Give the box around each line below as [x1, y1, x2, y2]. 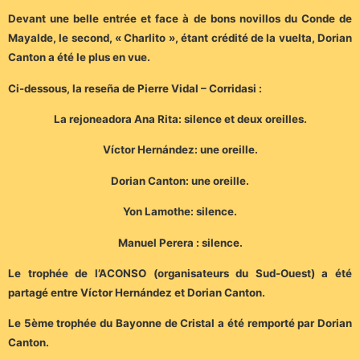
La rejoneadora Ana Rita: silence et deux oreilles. [53, 112, 307, 126]
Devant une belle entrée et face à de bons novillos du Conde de [8, 12, 352, 26]
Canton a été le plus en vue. [8, 51, 150, 64]
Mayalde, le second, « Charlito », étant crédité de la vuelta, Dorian [8, 31, 352, 45]
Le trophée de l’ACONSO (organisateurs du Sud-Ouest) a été [8, 266, 352, 280]
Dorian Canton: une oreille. [111, 174, 249, 187]
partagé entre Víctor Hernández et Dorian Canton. [8, 285, 265, 299]
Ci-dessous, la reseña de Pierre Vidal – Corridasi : [8, 81, 262, 95]
